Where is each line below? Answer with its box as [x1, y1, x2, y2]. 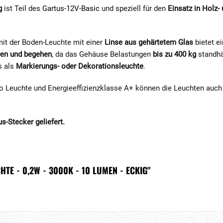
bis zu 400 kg [153, 50, 196, 59]
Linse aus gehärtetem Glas [105, 38, 193, 47]
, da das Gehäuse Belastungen [52, 50, 153, 59]
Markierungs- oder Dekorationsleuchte [16, 62, 143, 71]
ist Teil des [4, 4, 42, 13]
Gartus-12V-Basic [42, 4, 100, 13]
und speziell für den [100, 4, 166, 13]
